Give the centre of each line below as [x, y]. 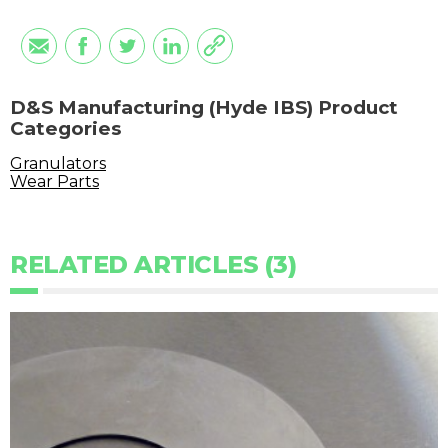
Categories [65, 129]
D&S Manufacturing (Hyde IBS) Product [204, 108]
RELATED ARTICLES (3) [153, 265]
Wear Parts [54, 182]
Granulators [58, 164]
